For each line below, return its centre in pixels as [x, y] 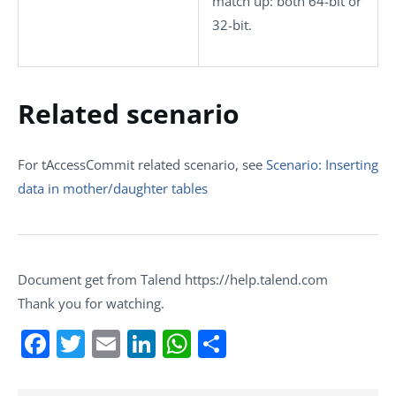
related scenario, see [200, 164]
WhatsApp [259, 343]
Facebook [113, 343]
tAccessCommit [88, 164]
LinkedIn [213, 343]
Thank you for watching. [91, 303]
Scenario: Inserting [322, 164]
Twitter [131, 343]
